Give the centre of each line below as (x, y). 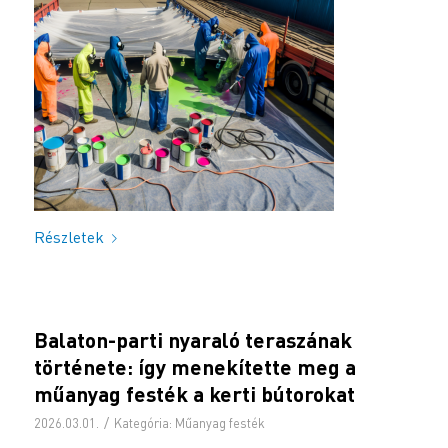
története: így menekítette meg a (194, 366)
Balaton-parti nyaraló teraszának (192, 339)
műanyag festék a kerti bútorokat (194, 393)
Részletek (68, 237)
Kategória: (144, 422)
